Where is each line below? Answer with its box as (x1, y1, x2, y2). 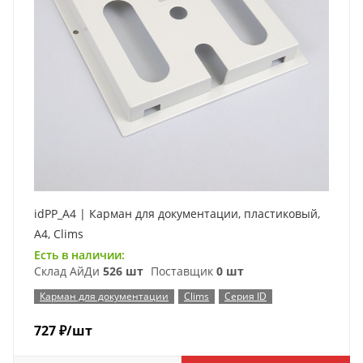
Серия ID (224, 289, 267, 303)
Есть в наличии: (34, 247, 125, 263)
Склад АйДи (34, 263, 103, 279)
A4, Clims (34, 226, 83, 241)
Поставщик (147, 263, 216, 279)
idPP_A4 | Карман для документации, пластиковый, (34, 206, 320, 221)
